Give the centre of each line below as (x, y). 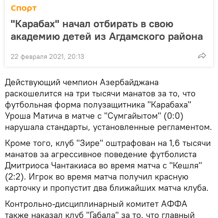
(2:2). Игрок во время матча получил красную (97, 177)
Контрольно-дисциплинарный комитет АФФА (96, 204)
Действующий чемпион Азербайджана (82, 82)
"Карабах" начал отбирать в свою (92, 24)
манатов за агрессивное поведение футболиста (101, 154)
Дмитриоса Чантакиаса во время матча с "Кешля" (103, 165)
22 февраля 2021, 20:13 (47, 57)
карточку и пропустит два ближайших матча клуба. (107, 188)
